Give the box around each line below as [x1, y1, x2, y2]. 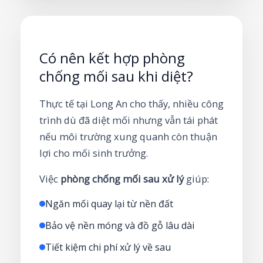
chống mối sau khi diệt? [39, 66, 193, 86]
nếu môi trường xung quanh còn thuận [39, 130, 217, 144]
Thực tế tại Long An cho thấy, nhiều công [39, 97, 224, 111]
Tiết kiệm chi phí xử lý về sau [45, 241, 171, 254]
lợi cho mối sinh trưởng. [39, 146, 148, 160]
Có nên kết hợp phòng [39, 48, 185, 68]
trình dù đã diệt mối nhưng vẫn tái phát [39, 113, 218, 127]
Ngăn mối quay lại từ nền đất [45, 197, 173, 211]
